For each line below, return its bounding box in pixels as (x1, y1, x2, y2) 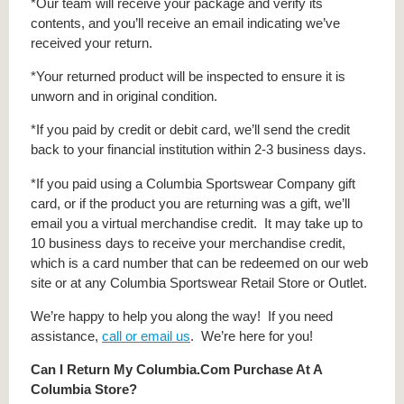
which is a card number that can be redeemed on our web (31, 254, 368, 271)
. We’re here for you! (190, 327, 313, 344)
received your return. (31, 35, 152, 50)
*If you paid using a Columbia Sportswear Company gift (31, 175, 355, 191)
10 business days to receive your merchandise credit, (31, 234, 345, 251)
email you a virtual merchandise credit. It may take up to (31, 215, 363, 231)
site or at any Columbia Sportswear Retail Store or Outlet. (31, 274, 367, 290)
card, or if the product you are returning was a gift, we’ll (31, 195, 350, 211)
